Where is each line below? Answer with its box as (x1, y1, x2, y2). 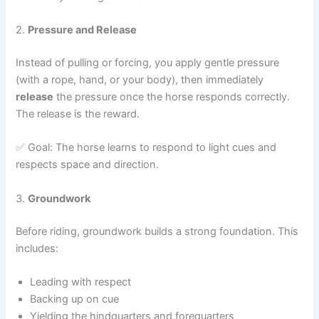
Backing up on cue (30, 293, 120, 306)
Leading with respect (30, 276, 132, 289)
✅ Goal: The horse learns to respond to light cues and (16, 141, 277, 155)
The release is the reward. (16, 108, 140, 121)
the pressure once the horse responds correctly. (53, 90, 291, 104)
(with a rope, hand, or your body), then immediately (16, 73, 264, 87)
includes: (16, 241, 59, 255)
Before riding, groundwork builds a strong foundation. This (16, 224, 299, 238)
